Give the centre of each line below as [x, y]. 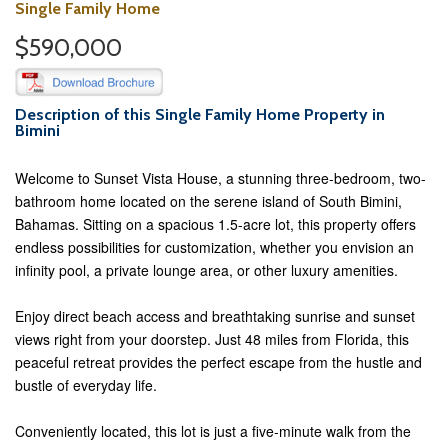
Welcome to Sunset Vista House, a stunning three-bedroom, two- [220, 178]
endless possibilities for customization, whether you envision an [214, 247]
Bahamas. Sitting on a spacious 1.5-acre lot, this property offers [215, 224]
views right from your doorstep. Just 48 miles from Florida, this [212, 339]
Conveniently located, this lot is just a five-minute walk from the [213, 431]
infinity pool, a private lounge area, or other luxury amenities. [206, 270]
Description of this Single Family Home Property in [200, 114]
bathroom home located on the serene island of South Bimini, [208, 201]
